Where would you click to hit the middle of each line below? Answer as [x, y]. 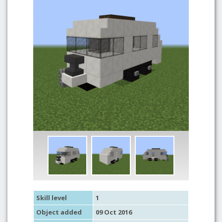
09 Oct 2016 [114, 212]
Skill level [52, 198]
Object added [59, 212]
